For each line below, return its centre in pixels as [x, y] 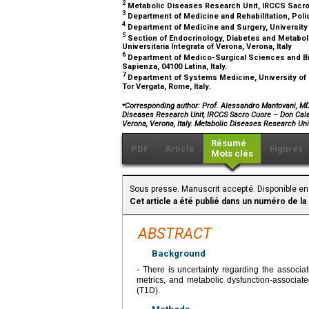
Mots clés [232, 154]
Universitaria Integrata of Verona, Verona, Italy [208, 47]
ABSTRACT [175, 234]
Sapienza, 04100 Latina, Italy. [176, 66]
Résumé [229, 143]
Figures [286, 149]
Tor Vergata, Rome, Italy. [167, 86]
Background [179, 254]
